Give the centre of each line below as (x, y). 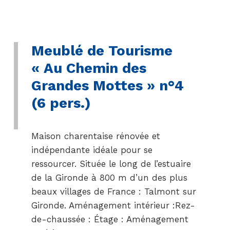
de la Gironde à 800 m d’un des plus (109, 178)
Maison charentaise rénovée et (95, 136)
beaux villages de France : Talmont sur (113, 191)
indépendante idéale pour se (92, 150)
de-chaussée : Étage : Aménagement (110, 219)
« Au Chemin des (89, 68)
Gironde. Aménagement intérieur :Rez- (113, 205)
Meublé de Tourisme (102, 51)
